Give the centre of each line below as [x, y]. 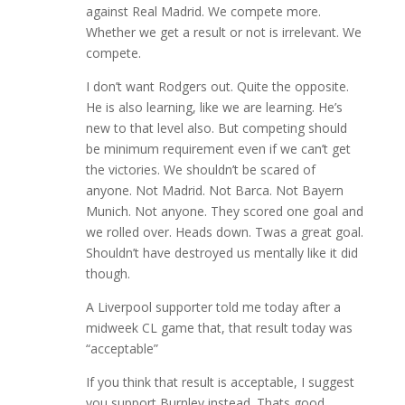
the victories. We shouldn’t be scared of [200, 170]
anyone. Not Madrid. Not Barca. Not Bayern [214, 191]
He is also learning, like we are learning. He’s [214, 108]
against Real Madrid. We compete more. [203, 12]
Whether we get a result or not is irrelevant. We [223, 33]
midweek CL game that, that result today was [219, 328]
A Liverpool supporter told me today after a [213, 307]
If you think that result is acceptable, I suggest [220, 382]
